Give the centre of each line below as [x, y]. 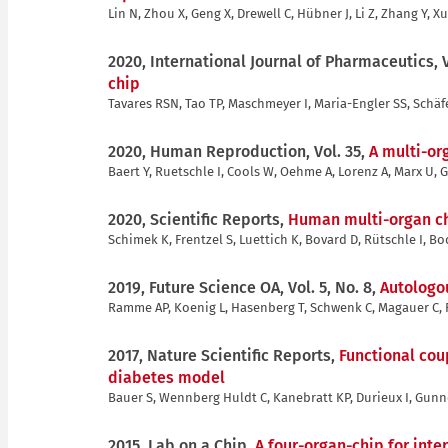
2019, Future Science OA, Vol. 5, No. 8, [244, 287]
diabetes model [166, 377]
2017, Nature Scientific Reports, [223, 355]
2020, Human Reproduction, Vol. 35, [238, 151]
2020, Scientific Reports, [198, 219]
